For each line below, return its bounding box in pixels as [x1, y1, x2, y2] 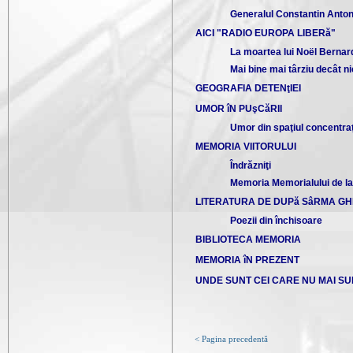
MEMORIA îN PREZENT [195, 255, 299, 266]
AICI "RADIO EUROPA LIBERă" [195, 28, 336, 39]
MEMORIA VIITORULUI [195, 141, 296, 152]
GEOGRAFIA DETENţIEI [195, 83, 301, 94]
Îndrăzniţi [230, 160, 271, 171]
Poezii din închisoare [230, 215, 322, 226]
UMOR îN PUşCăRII [195, 103, 282, 114]
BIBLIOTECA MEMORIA [195, 234, 301, 245]
